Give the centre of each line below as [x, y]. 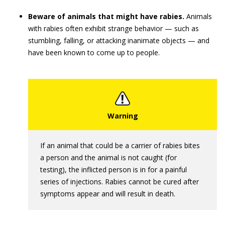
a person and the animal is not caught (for [108, 157]
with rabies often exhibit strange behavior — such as [114, 28]
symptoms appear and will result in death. [108, 194]
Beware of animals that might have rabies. [106, 16]
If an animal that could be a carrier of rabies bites [120, 145]
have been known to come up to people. [94, 52]
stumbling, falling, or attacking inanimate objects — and [119, 40]
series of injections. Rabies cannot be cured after [120, 182]
